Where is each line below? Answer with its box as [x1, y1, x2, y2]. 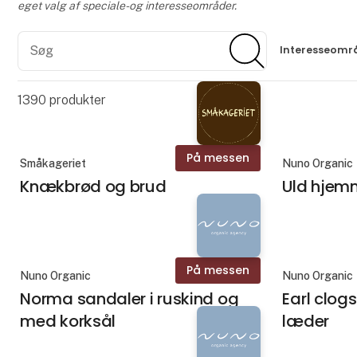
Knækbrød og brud [20, 175, 167, 198]
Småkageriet [20, 156, 87, 170]
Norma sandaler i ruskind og [20, 288, 239, 311]
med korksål [20, 310, 116, 333]
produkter [45, 92, 106, 108]
